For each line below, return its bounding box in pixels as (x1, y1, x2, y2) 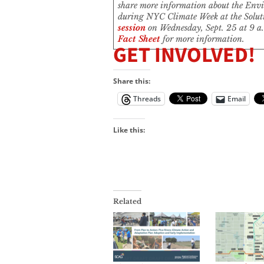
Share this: (113, 76, 150, 87)
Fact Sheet (118, 34, 160, 45)
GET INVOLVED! (113, 40, 255, 71)
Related (113, 197, 141, 206)
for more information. (160, 34, 245, 45)
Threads (133, 94, 161, 104)
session (118, 22, 146, 34)
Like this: (113, 125, 145, 136)
